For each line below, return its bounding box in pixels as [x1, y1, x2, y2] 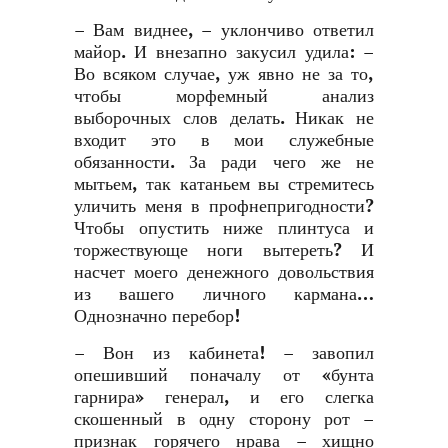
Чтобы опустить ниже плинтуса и [74, 218, 374, 239]
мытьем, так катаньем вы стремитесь [74, 174, 374, 195]
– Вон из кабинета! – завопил [74, 343, 374, 364]
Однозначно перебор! [74, 306, 240, 327]
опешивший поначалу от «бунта [74, 365, 374, 386]
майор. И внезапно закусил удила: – [74, 42, 374, 63]
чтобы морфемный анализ [74, 86, 374, 107]
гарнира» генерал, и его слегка [74, 387, 374, 408]
